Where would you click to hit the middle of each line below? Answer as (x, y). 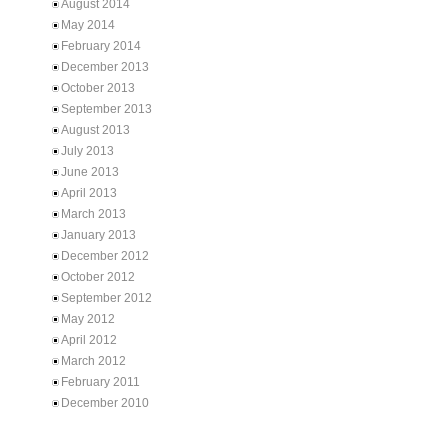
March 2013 (93, 214)
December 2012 (105, 256)
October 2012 (98, 277)
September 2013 (106, 109)
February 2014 (101, 46)
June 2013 (90, 172)
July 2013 (87, 151)
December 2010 (105, 403)
